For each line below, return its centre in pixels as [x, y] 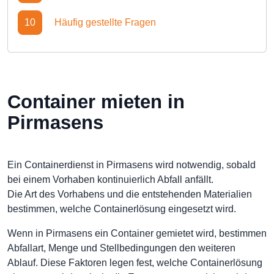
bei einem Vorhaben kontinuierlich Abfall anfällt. [110, 180]
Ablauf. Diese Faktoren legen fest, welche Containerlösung [135, 263]
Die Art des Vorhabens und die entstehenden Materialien [130, 194]
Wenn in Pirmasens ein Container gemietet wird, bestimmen [137, 233]
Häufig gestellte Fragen [105, 22]
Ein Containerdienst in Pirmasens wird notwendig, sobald [131, 165]
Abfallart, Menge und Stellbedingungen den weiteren [121, 248]
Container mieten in [96, 102]
